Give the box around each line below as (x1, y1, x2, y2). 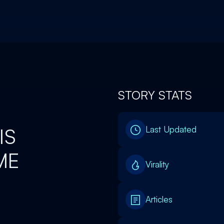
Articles (145, 194, 172, 204)
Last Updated (145, 124, 196, 134)
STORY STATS (118, 87, 192, 102)
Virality (145, 159, 169, 169)
